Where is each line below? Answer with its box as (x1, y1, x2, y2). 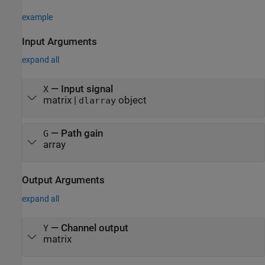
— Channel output (48, 222, 128, 234)
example (22, 12, 53, 22)
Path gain (60, 128, 103, 139)
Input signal (60, 83, 113, 95)
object (115, 94, 147, 106)
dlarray (78, 95, 116, 105)
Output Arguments (22, 174, 105, 186)
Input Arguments (22, 35, 97, 47)
